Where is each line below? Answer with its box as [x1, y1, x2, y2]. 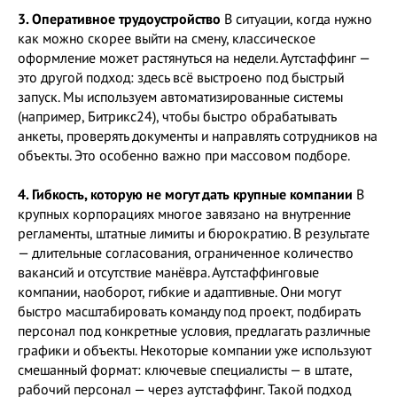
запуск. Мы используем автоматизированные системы [18, 88, 343, 105]
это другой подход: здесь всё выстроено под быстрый [18, 68, 344, 86]
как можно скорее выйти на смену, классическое [18, 29, 315, 47]
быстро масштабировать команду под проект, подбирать [18, 302, 360, 320]
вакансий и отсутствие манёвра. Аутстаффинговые [18, 263, 319, 281]
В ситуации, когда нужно [221, 10, 372, 27]
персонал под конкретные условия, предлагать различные [18, 322, 370, 339]
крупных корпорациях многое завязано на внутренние [18, 205, 351, 222]
